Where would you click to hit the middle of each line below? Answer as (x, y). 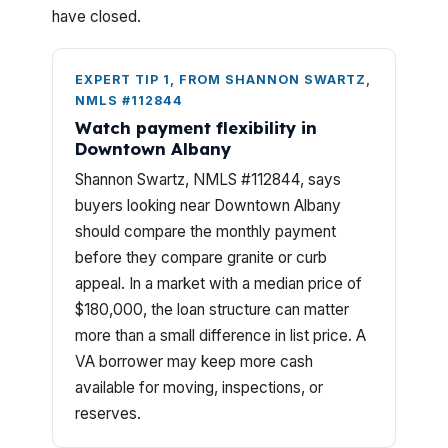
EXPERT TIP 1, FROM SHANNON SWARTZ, (223, 79)
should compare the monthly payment (205, 231)
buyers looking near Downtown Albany (208, 205)
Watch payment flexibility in (196, 127)
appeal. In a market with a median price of (218, 283)
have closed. (96, 16)
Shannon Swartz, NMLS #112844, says (208, 179)
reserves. (108, 413)
